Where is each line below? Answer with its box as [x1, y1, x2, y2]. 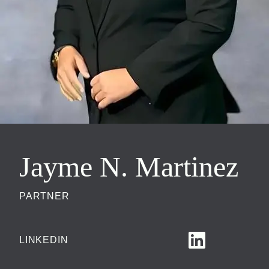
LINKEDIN [19, 235, 68, 245]
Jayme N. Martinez [19, 151, 238, 183]
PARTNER [19, 191, 70, 201]
